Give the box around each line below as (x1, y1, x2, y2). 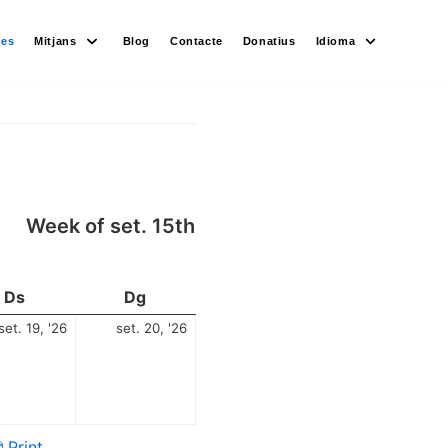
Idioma (315, 34, 356, 47)
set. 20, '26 (115, 320, 187, 337)
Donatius (242, 34, 296, 47)
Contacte (170, 34, 223, 47)
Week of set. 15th (26, 213, 196, 238)
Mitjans (34, 34, 77, 47)
